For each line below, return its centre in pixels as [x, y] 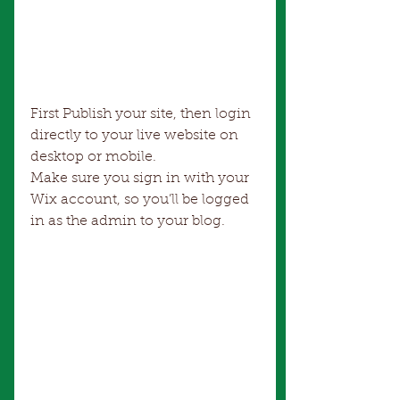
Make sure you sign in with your [142, 179]
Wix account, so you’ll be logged [142, 200]
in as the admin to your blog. [128, 222]
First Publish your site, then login [142, 115]
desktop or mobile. [95, 158]
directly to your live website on [136, 136]
